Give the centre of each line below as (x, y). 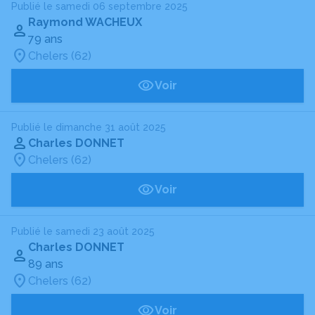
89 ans (46, 264)
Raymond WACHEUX (85, 22)
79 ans (45, 39)
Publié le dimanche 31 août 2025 (89, 127)
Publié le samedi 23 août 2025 (83, 231)
